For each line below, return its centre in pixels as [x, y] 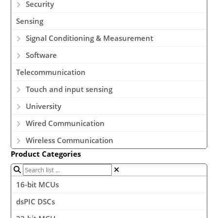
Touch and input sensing [69, 89]
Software [42, 55]
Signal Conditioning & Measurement [90, 38]
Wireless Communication [70, 140]
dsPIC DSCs [36, 202]
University [44, 106]
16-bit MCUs [38, 185]
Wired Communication [65, 123]
